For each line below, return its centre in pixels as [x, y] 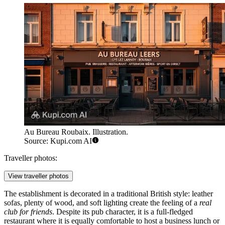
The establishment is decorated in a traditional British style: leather [108, 194]
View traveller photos [38, 176]
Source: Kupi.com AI [58, 141]
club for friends [28, 212]
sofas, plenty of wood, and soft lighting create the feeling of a [102, 203]
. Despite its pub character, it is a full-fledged [123, 212]
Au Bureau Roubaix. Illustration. [76, 132]
